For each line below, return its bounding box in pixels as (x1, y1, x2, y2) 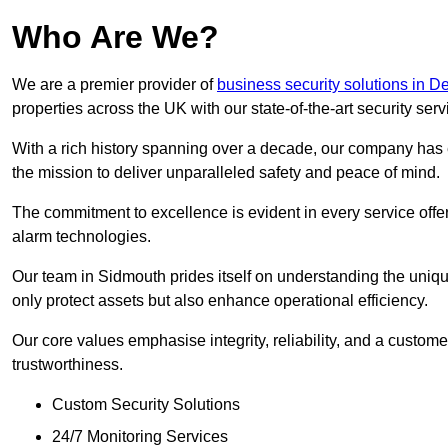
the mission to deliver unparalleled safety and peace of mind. (12, 164, 440, 182)
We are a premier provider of (12, 76, 217, 94)
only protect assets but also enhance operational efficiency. (12, 292, 428, 310)
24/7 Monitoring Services (52, 428, 228, 446)
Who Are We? (12, 19, 219, 56)
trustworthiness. (12, 356, 123, 374)
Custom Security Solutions (52, 396, 240, 414)
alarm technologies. (12, 228, 151, 246)
